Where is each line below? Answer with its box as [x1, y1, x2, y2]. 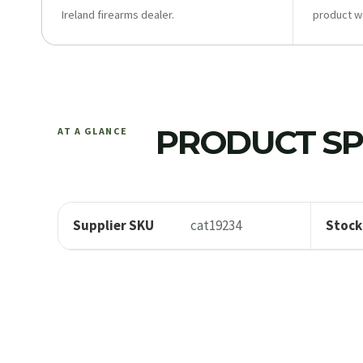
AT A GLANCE [58, 125, 128, 138]
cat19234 [190, 216, 241, 235]
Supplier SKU [73, 216, 154, 235]
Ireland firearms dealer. [62, 7, 174, 23]
